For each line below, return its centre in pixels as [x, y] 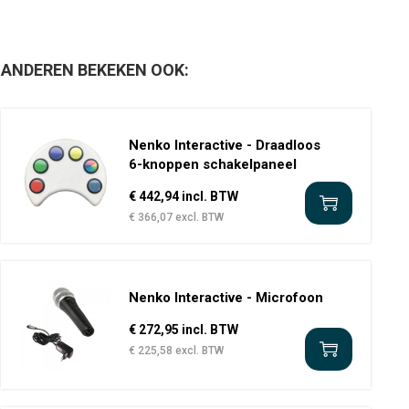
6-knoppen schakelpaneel [212, 164]
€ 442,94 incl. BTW [183, 196]
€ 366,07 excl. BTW [176, 217]
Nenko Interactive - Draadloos [224, 145]
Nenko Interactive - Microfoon [225, 298]
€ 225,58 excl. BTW [176, 351]
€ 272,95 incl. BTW [183, 330]
